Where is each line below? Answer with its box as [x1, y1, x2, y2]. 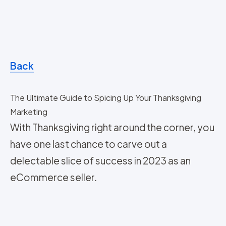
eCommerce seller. [10, 171, 97, 184]
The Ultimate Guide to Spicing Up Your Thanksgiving [10, 92, 201, 103]
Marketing [10, 106, 47, 118]
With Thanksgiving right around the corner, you [10, 121, 214, 134]
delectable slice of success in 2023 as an [10, 154, 191, 167]
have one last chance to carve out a [10, 138, 167, 150]
